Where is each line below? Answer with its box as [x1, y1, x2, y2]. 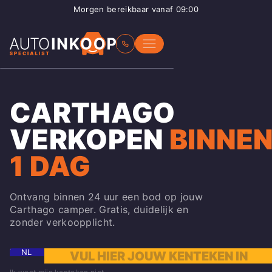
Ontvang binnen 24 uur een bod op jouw [10, 190, 203, 203]
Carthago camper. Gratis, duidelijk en [10, 203, 188, 216]
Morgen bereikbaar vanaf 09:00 [73, 5, 199, 14]
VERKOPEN [10, 123, 164, 156]
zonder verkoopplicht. [10, 216, 115, 228]
